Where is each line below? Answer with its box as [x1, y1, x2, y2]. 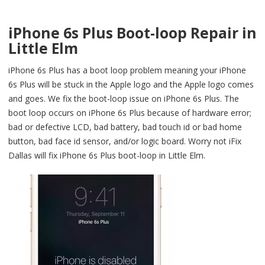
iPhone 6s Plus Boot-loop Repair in [8, 23, 257, 43]
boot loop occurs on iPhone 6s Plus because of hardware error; [8, 107, 251, 119]
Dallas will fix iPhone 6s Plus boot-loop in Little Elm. [8, 150, 205, 161]
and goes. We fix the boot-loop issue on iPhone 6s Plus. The [8, 93, 239, 105]
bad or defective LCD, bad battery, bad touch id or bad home [8, 121, 242, 133]
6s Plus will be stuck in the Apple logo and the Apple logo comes [8, 79, 254, 91]
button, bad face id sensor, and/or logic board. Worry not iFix [8, 135, 241, 147]
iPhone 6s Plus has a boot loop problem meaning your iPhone [8, 64, 246, 76]
